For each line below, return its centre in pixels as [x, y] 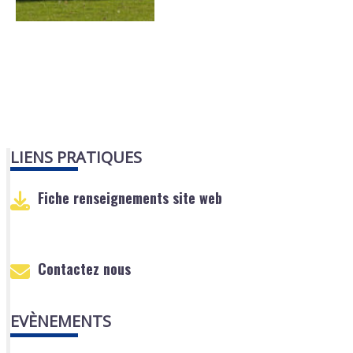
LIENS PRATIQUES [76, 158]
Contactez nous [85, 268]
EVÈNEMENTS [61, 321]
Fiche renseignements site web [130, 197]
